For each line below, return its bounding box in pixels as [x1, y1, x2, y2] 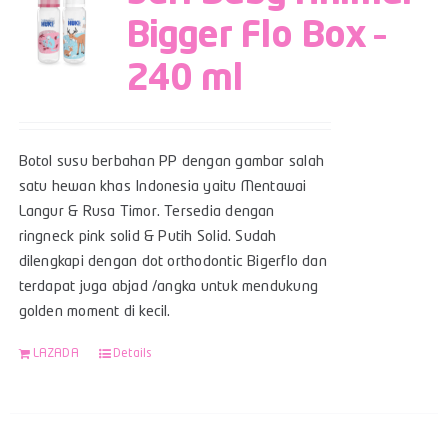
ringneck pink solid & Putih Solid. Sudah [18, 229, 277, 245]
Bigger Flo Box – [125, 18, 386, 55]
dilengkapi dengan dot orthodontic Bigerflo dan [18, 254, 327, 270]
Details [112, 347, 153, 360]
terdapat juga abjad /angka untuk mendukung [18, 279, 318, 295]
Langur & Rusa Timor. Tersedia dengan [18, 204, 275, 220]
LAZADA [32, 347, 79, 360]
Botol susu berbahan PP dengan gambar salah [18, 154, 324, 170]
